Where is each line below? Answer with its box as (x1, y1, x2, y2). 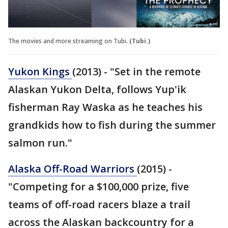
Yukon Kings (8, 64, 72, 78)
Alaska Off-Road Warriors (8, 161, 137, 176)
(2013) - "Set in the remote (72, 64, 201, 78)
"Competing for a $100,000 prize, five (8, 179, 189, 193)
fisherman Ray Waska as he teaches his (8, 100, 203, 114)
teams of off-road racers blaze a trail (8, 197, 190, 211)
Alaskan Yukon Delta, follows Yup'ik (8, 82, 186, 96)
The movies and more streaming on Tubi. (8, 36, 129, 45)
